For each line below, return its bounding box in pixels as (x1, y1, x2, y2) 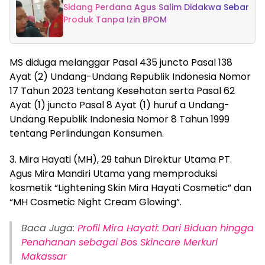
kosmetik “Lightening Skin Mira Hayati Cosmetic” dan (9, 180, 251, 195)
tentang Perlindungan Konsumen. (9, 126, 164, 140)
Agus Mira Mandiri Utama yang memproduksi (9, 166, 217, 180)
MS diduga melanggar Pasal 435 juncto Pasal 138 (9, 55, 232, 69)
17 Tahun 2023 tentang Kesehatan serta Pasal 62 (9, 83, 235, 98)
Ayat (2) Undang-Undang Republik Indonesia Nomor (9, 69, 251, 83)
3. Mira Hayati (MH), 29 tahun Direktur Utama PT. (9, 152, 232, 166)
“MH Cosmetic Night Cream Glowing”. (9, 195, 182, 209)
